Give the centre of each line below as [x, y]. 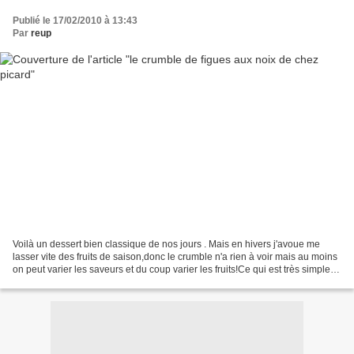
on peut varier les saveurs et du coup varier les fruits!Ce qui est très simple [171, 270]
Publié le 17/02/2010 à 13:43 [75, 20]
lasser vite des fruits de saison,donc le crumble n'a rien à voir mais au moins [175, 257]
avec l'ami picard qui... [60, 282]
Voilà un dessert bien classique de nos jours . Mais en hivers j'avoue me [166, 245]
